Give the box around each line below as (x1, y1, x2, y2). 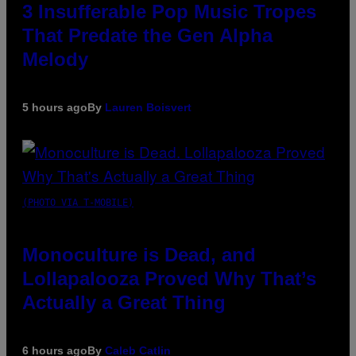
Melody (22, 48, 88, 71)
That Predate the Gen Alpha (22, 25, 273, 47)
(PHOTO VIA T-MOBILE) (22, 197, 133, 209)
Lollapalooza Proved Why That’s (22, 268, 316, 290)
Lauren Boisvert (105, 101, 192, 114)
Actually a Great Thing (22, 292, 226, 314)
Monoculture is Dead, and (22, 244, 256, 266)
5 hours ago (22, 101, 87, 114)
